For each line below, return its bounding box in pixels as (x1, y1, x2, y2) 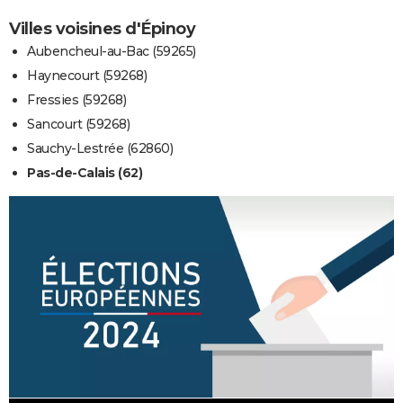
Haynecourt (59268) (27, 67, 147, 84)
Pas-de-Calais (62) (27, 164, 142, 181)
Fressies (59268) (27, 91, 126, 108)
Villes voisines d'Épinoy (9, 18, 195, 39)
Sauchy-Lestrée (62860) (27, 139, 173, 157)
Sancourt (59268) (27, 115, 130, 132)
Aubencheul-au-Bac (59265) (27, 42, 196, 59)
